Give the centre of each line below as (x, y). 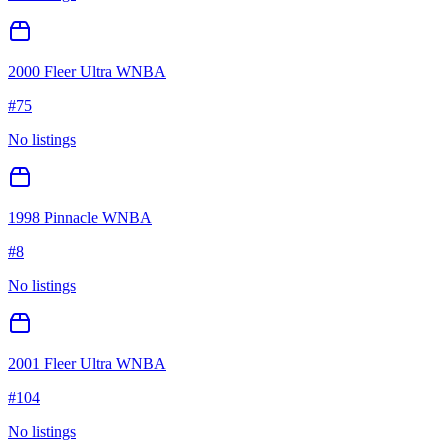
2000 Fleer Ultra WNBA (87, 72)
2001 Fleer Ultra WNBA (87, 364)
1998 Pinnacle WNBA (80, 218)
